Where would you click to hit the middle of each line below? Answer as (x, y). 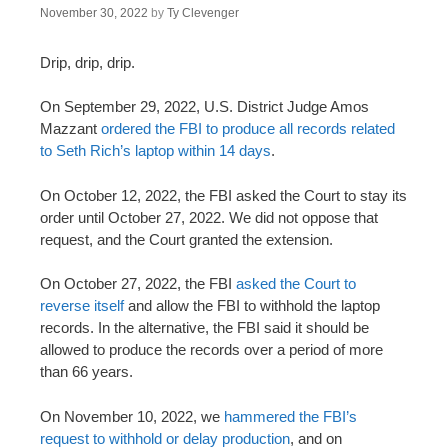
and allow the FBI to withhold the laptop (252, 306)
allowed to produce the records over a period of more (211, 350)
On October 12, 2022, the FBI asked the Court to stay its (223, 195)
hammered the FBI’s (290, 416)
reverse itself (82, 306)
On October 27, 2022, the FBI (138, 284)
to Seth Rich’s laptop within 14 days (155, 151)
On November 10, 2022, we (132, 416)
